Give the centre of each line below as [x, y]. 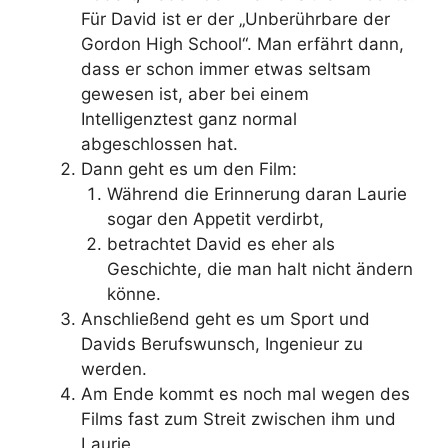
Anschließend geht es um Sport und [225, 318]
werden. [114, 368]
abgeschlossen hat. [159, 143]
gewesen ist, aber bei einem [195, 93]
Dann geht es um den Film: [189, 168]
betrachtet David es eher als [220, 243]
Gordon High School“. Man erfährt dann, [242, 43]
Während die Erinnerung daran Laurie [256, 193]
